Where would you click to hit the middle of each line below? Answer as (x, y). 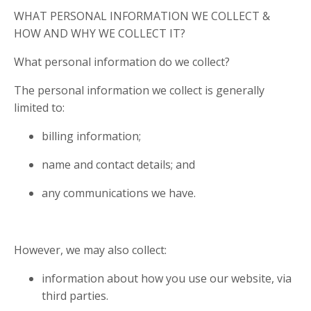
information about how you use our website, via (167, 279)
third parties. (75, 296)
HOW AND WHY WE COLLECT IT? (100, 34)
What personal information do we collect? (122, 62)
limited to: (39, 108)
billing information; (91, 136)
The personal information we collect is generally (139, 91)
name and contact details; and (118, 165)
